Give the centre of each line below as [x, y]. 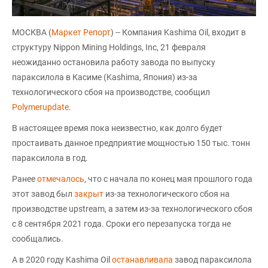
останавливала [143, 260]
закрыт [89, 194]
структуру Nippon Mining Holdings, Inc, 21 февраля [109, 48]
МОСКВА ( [32, 33]
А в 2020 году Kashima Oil [62, 260]
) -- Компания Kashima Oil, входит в [178, 33]
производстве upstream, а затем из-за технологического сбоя [132, 209]
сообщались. [38, 239]
